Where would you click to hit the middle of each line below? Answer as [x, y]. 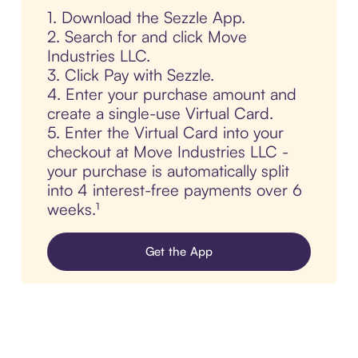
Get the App [179, 252]
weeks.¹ [73, 209]
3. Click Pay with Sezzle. [130, 75]
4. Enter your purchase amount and [171, 94]
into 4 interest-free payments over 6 [174, 190]
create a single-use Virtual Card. [160, 113]
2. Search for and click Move [147, 37]
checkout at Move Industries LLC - [167, 152]
